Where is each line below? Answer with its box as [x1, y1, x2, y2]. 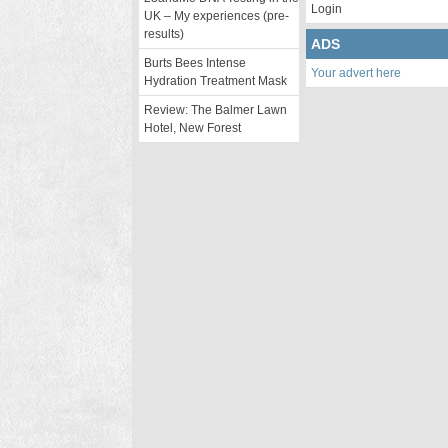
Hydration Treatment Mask [144, 74, 287, 88]
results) [144, 27, 184, 41]
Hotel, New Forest [144, 121, 241, 135]
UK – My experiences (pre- [144, 9, 289, 23]
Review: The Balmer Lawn [144, 103, 287, 117]
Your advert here [311, 66, 401, 80]
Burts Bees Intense [144, 56, 246, 70]
